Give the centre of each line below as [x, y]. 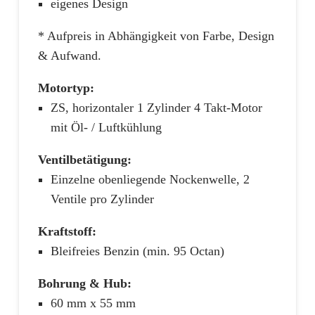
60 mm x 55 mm [93, 303]
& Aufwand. [70, 55]
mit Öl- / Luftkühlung [106, 127]
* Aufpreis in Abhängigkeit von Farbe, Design [156, 36]
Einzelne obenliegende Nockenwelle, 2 [150, 179]
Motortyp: [66, 88]
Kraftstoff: [67, 231]
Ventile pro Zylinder [102, 199]
